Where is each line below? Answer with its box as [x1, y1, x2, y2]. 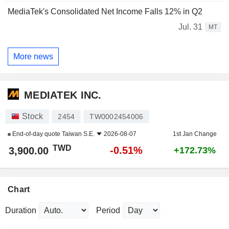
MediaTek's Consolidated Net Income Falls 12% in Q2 [8, 7, 202, 16]
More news [13, 52, 53, 61]
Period [96, 206, 120, 215]
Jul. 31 [178, 22, 202, 32]
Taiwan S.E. [62, 130, 95, 138]
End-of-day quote [11, 130, 62, 138]
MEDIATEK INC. [24, 89, 102, 101]
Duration [5, 206, 36, 215]
